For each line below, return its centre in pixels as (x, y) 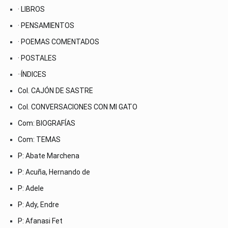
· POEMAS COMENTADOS (59, 41)
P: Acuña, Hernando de (54, 172)
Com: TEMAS (39, 139)
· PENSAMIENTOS (46, 25)
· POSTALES (37, 58)
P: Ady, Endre (38, 204)
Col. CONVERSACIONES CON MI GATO (78, 107)
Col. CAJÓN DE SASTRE (55, 90)
